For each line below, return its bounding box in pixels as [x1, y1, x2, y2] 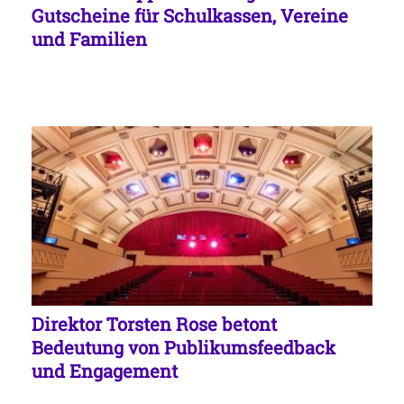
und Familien [32, 26, 147, 50]
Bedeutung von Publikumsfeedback [32, 335, 335, 360]
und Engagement [32, 359, 178, 383]
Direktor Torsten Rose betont [32, 312, 277, 336]
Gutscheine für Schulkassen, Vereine [32, 3, 348, 27]
